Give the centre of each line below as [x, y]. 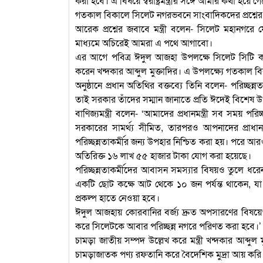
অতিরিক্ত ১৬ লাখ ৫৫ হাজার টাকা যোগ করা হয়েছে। [163, 155]
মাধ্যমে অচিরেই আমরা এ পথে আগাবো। [144, 42]
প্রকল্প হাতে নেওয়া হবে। [117, 197]
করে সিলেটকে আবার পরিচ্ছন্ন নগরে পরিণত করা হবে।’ [168, 225]
